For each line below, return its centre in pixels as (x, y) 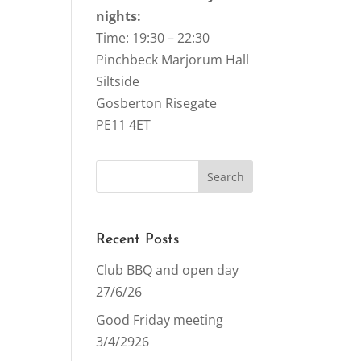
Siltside (118, 81)
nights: (119, 16)
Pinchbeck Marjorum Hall (173, 60)
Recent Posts (138, 240)
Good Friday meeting (160, 320)
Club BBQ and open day (168, 270)
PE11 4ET (124, 125)
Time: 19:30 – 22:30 (153, 38)
